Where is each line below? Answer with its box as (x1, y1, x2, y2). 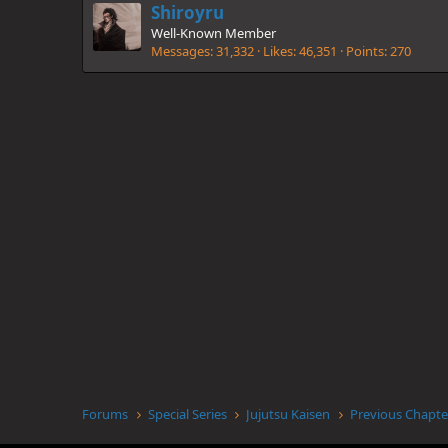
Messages (151, 41, 210, 60)
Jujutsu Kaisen (246, 405, 331, 423)
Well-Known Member (151, 23, 276, 42)
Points (346, 41, 384, 60)
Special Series (147, 405, 227, 423)
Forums (82, 405, 128, 423)
